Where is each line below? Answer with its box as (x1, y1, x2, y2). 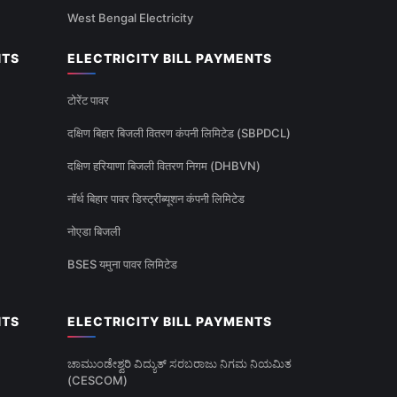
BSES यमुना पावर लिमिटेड (67, 257, 177, 272)
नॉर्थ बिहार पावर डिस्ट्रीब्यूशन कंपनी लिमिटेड (67, 191, 245, 206)
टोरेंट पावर (67, 93, 109, 108)
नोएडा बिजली (67, 224, 121, 239)
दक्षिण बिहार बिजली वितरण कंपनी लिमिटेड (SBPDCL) (67, 126, 291, 141)
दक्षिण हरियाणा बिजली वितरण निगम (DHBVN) (67, 159, 261, 174)
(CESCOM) (67, 373, 128, 388)
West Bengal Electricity (67, 11, 193, 26)
